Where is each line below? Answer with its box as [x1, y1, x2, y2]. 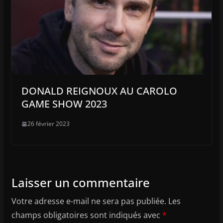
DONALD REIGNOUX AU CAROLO [21, 84, 177, 98]
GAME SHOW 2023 [21, 97, 107, 111]
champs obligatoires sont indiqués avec [11, 210, 162, 221]
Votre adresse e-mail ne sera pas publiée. [11, 196, 166, 207]
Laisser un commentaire [11, 174, 150, 191]
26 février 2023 [27, 119, 70, 128]
